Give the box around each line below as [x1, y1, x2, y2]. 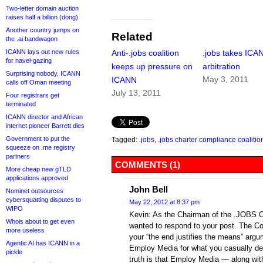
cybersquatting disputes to [6, 196, 81, 203]
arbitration [203, 62, 241, 72]
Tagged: [112, 136, 139, 144]
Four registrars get [6, 92, 59, 99]
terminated [6, 100, 36, 107]
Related [112, 31, 153, 43]
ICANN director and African [6, 113, 83, 120]
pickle [6, 248, 22, 255]
